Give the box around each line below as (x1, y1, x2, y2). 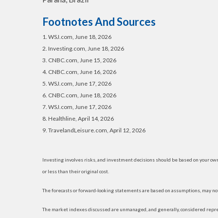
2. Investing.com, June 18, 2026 (42, 45, 124, 52)
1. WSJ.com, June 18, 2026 (42, 33, 111, 40)
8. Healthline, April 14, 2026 (42, 115, 114, 122)
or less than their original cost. (42, 168, 109, 174)
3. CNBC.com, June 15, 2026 (42, 56, 116, 64)
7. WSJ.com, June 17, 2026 (42, 103, 112, 110)
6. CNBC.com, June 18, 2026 (42, 91, 116, 99)
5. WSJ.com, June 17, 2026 (42, 80, 111, 87)
